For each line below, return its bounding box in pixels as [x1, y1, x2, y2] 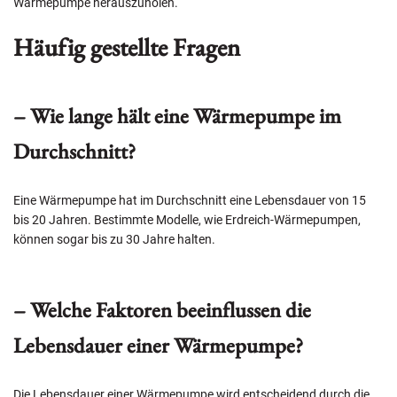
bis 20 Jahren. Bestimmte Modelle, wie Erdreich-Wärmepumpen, [13, 212, 361, 227]
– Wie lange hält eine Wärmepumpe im [13, 101, 341, 129]
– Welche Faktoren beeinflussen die [13, 295, 311, 323]
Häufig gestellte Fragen [13, 30, 240, 63]
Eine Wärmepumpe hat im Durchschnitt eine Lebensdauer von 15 [13, 192, 366, 207]
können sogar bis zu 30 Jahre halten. [13, 231, 215, 246]
